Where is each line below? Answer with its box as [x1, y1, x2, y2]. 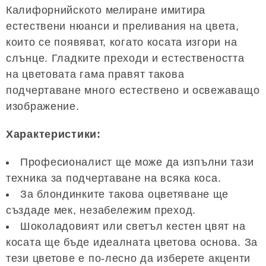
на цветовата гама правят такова [6, 68, 185, 81]
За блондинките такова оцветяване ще [20, 188, 229, 201]
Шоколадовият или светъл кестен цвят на [20, 220, 246, 233]
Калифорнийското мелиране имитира [6, 4, 206, 17]
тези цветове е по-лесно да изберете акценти [6, 252, 251, 265]
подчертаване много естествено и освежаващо [6, 84, 260, 97]
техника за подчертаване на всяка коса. [6, 172, 221, 185]
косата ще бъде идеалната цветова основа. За [6, 236, 258, 249]
